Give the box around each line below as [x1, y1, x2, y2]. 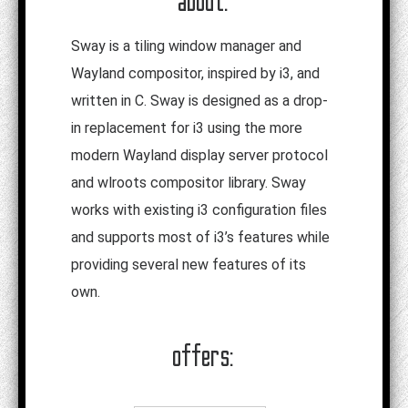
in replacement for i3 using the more [71, 119, 302, 138]
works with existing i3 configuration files [71, 201, 327, 219]
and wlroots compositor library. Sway [71, 174, 306, 192]
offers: [173, 338, 235, 374]
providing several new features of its [71, 256, 306, 274]
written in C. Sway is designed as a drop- [71, 92, 328, 110]
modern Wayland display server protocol [71, 147, 328, 165]
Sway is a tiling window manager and [71, 37, 301, 56]
